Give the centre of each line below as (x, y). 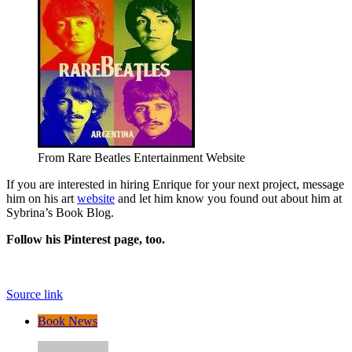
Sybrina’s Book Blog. (60, 212)
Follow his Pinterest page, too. (86, 239)
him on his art (42, 198)
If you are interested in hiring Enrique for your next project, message (175, 184)
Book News (68, 321)
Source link (35, 294)
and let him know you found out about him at (228, 198)
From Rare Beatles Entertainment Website (141, 157)
